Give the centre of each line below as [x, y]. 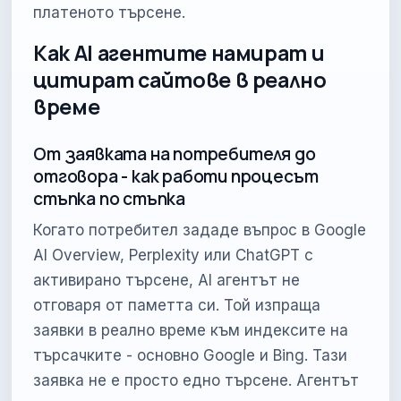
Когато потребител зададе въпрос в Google [200, 230]
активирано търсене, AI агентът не [167, 280]
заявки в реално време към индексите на [191, 330]
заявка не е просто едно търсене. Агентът [196, 380]
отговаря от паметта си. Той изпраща [177, 305]
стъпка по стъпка [110, 198]
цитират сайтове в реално [180, 80]
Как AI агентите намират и [179, 53]
